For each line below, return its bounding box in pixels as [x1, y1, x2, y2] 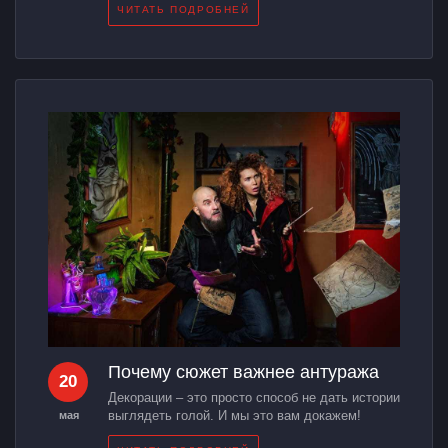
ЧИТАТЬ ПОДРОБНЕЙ [117, 4, 250, 16]
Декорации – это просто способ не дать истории [108, 389, 400, 405]
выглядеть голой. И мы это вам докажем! [108, 407, 361, 423]
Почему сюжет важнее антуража [108, 361, 379, 382]
